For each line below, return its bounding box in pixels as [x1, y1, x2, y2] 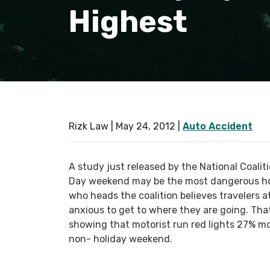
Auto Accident [183, 121, 253, 132]
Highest [69, 4, 187, 40]
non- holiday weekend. [69, 233, 172, 245]
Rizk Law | [69, 121, 116, 132]
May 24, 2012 [116, 121, 175, 132]
